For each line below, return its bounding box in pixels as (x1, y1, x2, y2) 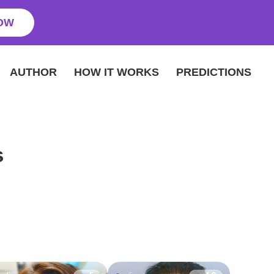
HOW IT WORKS (74, 66, 159, 78)
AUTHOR (10, 66, 57, 78)
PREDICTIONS (176, 66, 251, 78)
